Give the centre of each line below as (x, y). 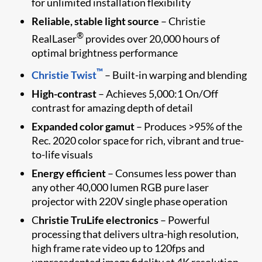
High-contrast (64, 93)
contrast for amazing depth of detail (113, 107)
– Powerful (185, 220)
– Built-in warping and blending (175, 75)
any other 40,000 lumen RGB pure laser (120, 187)
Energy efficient (69, 173)
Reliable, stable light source (96, 21)
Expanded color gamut (83, 126)
